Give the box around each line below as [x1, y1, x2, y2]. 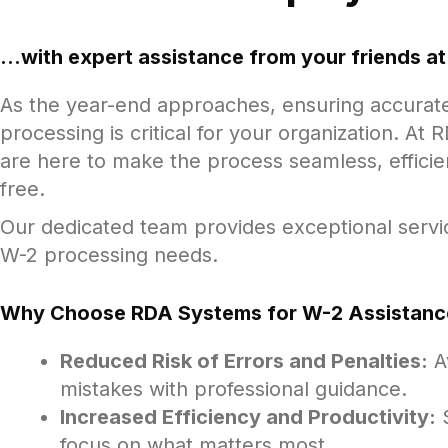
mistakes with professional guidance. [60, 376, 407, 401]
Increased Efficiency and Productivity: [60, 404, 436, 429]
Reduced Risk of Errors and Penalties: [60, 348, 428, 373]
